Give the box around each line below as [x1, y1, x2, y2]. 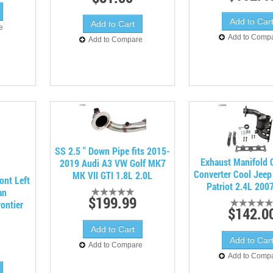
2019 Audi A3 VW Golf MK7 [59, 157, 166, 169]
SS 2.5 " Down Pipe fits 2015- [55, 144, 171, 157]
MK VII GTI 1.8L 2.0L [73, 169, 153, 182]
